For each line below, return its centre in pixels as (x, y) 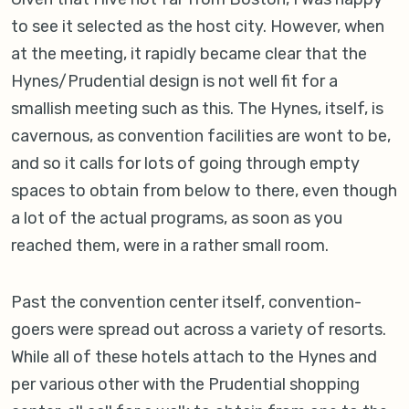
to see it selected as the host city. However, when (198, 27)
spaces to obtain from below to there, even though (204, 191)
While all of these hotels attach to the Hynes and (194, 357)
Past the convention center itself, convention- (186, 303)
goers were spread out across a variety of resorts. (199, 330)
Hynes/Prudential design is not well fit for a (174, 82)
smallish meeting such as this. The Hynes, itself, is (197, 109)
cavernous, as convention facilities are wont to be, (201, 136)
